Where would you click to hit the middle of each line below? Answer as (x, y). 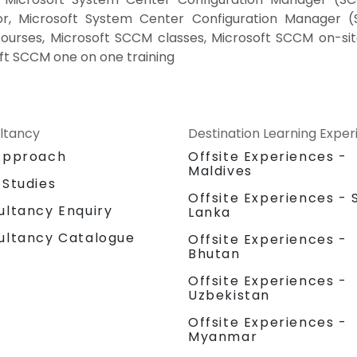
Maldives (220, 171)
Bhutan (214, 253)
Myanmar (223, 336)
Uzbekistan (229, 295)
